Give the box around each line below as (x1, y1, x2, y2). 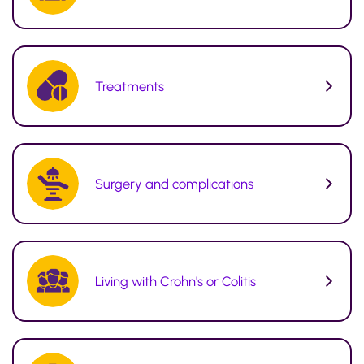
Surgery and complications (95, 175, 253, 192)
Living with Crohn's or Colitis (95, 272, 256, 289)
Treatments (95, 77, 164, 94)
